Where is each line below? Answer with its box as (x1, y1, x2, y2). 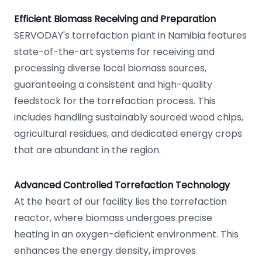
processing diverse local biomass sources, (14, 61, 206, 75)
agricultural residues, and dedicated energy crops (14, 127, 242, 140)
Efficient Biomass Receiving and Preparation (14, 12, 216, 26)
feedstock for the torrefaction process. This (14, 94, 216, 108)
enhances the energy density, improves (14, 244, 196, 257)
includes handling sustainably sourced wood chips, (14, 111, 243, 124)
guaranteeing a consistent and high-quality (14, 78, 212, 91)
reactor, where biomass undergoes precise (14, 211, 212, 225)
